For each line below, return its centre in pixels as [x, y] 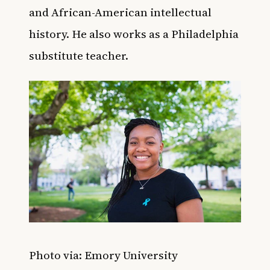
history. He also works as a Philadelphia [134, 34]
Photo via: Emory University [105, 255]
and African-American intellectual [120, 12]
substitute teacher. [79, 56]
